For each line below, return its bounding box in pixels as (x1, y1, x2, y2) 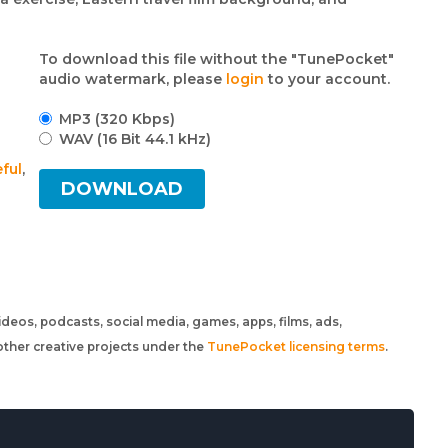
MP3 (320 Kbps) (59, 110, 176, 128)
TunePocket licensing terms (207, 339, 385, 354)
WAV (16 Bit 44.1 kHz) (59, 130, 212, 148)
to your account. (264, 70, 391, 88)
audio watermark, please (39, 70, 227, 88)
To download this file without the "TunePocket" (39, 50, 395, 68)
